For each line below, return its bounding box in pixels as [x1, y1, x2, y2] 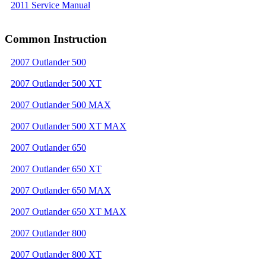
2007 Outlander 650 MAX [11, 185, 111, 195]
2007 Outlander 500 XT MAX [11, 121, 126, 131]
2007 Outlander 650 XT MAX [11, 206, 126, 217]
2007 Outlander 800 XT [11, 249, 102, 259]
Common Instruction [5, 32, 107, 45]
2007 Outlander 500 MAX [11, 99, 111, 110]
